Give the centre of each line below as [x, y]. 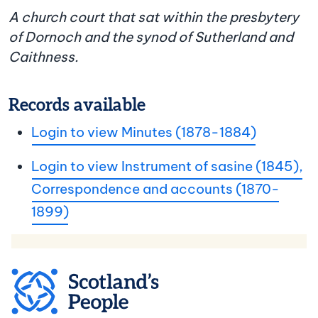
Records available [77, 105]
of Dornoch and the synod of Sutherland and [151, 37]
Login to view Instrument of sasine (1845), [167, 166]
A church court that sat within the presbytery [154, 17]
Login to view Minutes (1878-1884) [144, 132]
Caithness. [43, 57]
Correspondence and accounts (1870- [155, 189]
